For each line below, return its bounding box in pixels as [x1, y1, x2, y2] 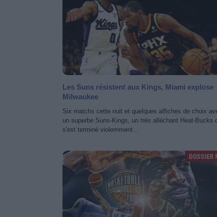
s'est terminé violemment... [62, 126, 139, 133]
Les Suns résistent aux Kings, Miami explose [62, 83, 214, 91]
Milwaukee [62, 93, 98, 101]
